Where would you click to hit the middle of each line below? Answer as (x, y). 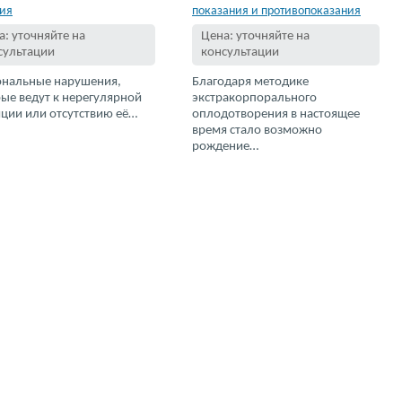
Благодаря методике (250, 82)
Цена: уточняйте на (255, 36)
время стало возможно (257, 131)
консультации (240, 52)
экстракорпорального (254, 98)
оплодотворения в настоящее (276, 114)
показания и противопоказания (276, 11)
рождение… (225, 147)
